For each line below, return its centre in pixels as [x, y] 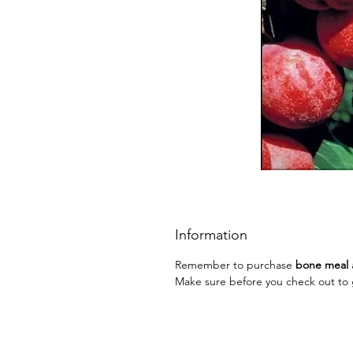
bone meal [320, 264]
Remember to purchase [234, 264]
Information [211, 234]
